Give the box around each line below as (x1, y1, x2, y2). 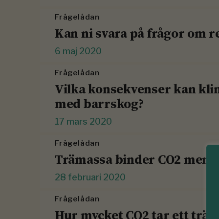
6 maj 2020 (55, 46, 102, 57)
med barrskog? (55, 95, 144, 113)
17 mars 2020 (55, 116, 112, 127)
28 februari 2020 (55, 172, 126, 183)
